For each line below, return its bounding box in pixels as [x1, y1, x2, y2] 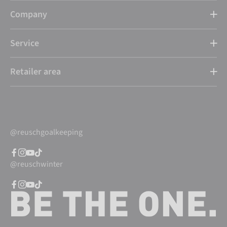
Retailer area [10, 65, 61, 79]
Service [10, 36, 39, 50]
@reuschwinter [10, 158, 63, 170]
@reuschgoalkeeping [10, 126, 83, 138]
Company [10, 8, 47, 21]
